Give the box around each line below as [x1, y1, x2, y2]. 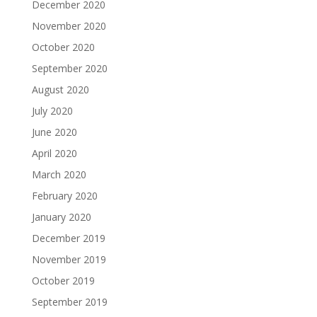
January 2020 [31, 210, 91, 224]
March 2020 [31, 168, 86, 181]
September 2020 [31, 62, 108, 75]
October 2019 [31, 274, 95, 287]
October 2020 [31, 40, 95, 54]
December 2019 [31, 231, 105, 245]
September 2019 [31, 295, 108, 309]
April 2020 [31, 146, 77, 160]
